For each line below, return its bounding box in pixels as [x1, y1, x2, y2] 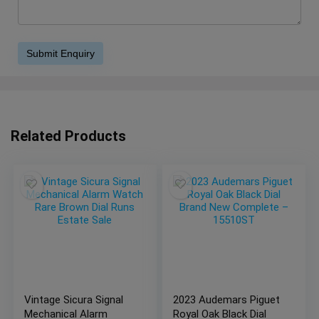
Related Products [11, 127, 126, 145]
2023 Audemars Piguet [173, 293, 281, 306]
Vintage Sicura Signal [24, 293, 124, 306]
